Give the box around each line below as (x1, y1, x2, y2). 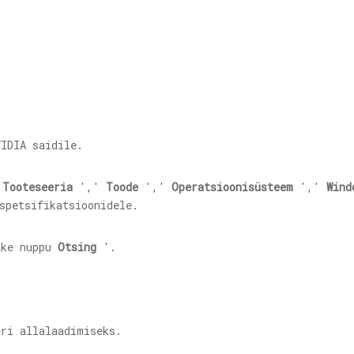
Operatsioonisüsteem (171, 179, 293, 194)
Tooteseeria (2, 179, 73, 194)
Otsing (58, 239, 96, 254)
